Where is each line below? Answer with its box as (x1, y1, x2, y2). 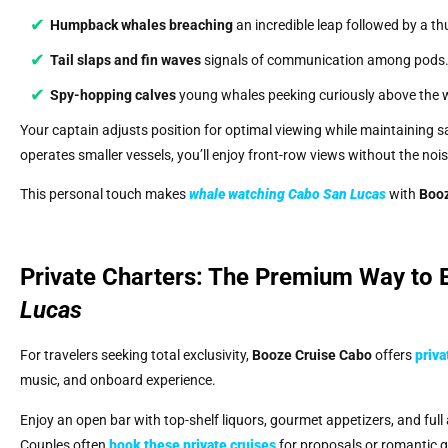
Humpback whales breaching (50, 17, 233, 34)
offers (372, 347, 415, 364)
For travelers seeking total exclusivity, (20, 347, 252, 364)
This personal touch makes (20, 186, 189, 203)
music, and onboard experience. (20, 372, 216, 389)
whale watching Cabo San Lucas (189, 186, 386, 203)
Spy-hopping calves (50, 87, 176, 104)
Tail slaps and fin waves (50, 52, 201, 69)
